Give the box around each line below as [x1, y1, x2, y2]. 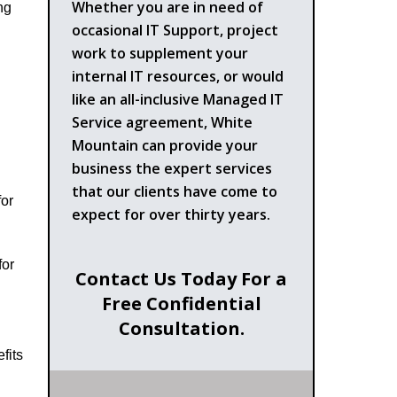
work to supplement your [72, 43, 249, 63]
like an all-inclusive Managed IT [72, 89, 284, 109]
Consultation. [118, 315, 245, 340]
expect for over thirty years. [72, 204, 271, 224]
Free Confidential [101, 291, 261, 315]
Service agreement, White [72, 112, 253, 132]
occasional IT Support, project [72, 19, 279, 40]
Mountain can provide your [72, 135, 259, 155]
